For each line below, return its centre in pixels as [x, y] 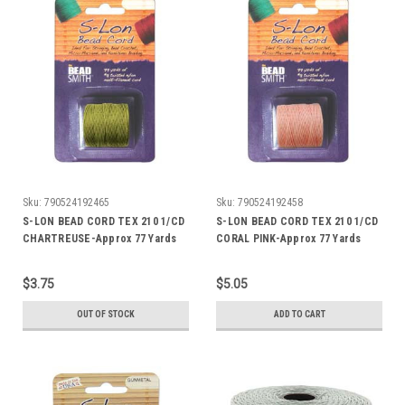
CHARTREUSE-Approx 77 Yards [100, 238]
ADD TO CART [299, 314]
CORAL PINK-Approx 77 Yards [289, 238]
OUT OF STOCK [106, 314]
